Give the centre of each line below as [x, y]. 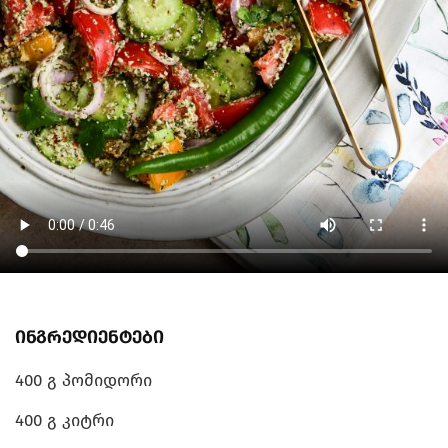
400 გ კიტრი [64, 421]
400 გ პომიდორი [83, 381]
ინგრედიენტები [89, 337]
